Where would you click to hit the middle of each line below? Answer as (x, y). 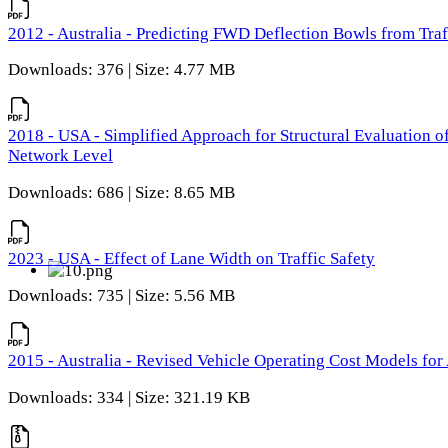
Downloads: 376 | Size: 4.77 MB (121, 70)
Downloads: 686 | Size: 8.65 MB (121, 192)
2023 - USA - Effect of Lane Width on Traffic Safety (191, 258)
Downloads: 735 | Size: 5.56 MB (121, 295)
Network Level (60, 156)
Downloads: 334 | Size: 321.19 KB (129, 398)
